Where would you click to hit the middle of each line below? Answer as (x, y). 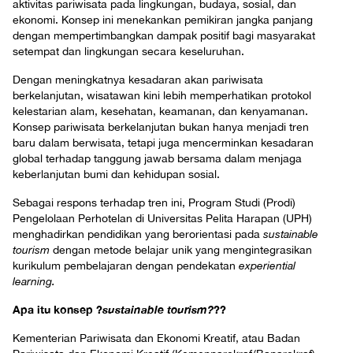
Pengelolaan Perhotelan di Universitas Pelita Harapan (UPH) (162, 219)
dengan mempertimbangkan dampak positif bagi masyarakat (164, 36)
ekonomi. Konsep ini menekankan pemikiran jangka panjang (163, 20)
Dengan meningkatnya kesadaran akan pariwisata (138, 80)
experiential (267, 266)
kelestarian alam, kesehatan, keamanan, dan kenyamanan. (160, 111)
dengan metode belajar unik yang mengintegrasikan (182, 250)
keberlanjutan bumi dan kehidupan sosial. (116, 175)
